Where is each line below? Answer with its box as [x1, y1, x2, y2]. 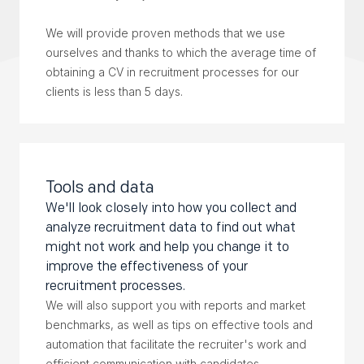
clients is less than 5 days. [45, 84, 183, 98]
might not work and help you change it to [45, 238, 289, 254]
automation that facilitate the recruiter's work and [45, 336, 306, 351]
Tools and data [45, 176, 154, 197]
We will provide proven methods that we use [45, 25, 285, 40]
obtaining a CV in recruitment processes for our [45, 64, 299, 79]
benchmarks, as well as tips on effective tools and [45, 317, 313, 331]
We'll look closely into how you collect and [45, 199, 297, 215]
